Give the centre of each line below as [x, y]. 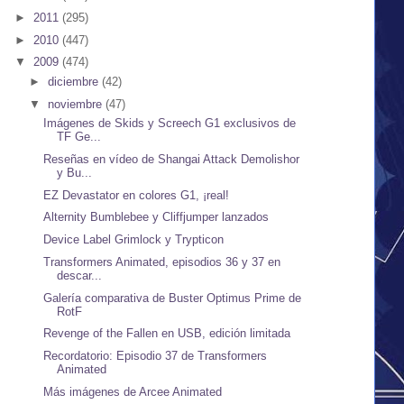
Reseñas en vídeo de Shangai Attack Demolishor [172, 159]
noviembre [76, 104]
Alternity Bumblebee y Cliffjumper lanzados [156, 217]
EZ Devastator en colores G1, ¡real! [137, 195]
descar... [80, 275]
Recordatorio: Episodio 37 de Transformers [156, 356]
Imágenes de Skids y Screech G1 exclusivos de [170, 124]
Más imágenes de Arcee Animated [133, 391]
